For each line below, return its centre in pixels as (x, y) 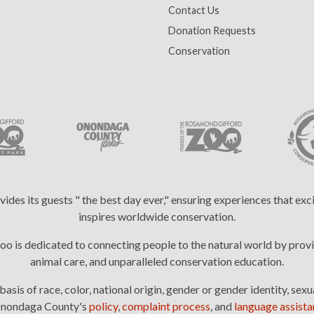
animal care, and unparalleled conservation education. (157, 261)
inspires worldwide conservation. (157, 216)
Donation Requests (212, 30)
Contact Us (194, 10)
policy (103, 306)
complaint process (166, 306)
